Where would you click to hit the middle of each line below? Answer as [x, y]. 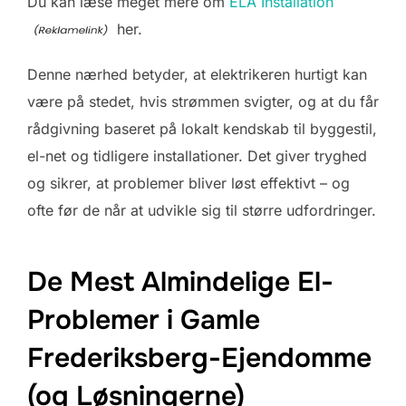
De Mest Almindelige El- [180, 282]
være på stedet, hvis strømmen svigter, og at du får [203, 101]
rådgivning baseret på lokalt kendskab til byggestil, [202, 128]
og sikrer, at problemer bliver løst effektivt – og [188, 183]
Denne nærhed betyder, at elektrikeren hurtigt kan [197, 74]
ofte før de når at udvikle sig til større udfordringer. [202, 210]
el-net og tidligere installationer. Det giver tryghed [197, 155]
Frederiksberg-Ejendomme [199, 358]
